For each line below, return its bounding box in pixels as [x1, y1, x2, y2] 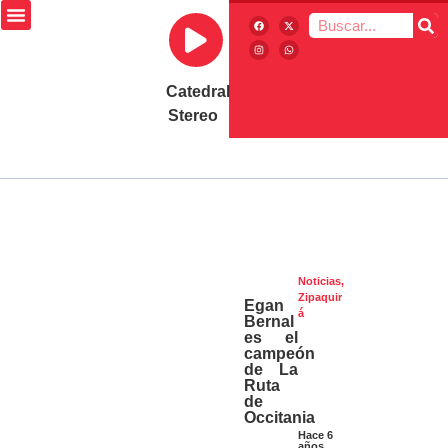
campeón [244, 345, 316, 363]
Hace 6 [298, 428, 334, 441]
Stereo [167, 107, 218, 124]
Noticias [298, 275, 342, 288]
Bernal [244, 313, 295, 331]
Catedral [166, 83, 231, 100]
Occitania [244, 409, 316, 427]
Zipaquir [298, 291, 343, 304]
